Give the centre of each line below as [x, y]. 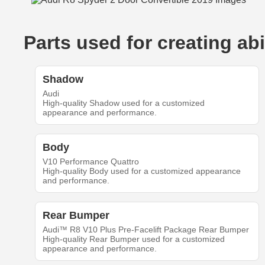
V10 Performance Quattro [91, 161]
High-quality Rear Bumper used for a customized [133, 239]
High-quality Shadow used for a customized [123, 103]
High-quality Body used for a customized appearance [141, 171]
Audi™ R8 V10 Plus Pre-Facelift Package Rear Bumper [146, 230]
